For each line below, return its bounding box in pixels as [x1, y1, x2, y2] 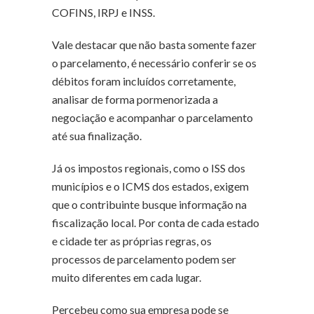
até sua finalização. [52, 128, 142, 142]
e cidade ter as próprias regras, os [52, 233, 212, 247]
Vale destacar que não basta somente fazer [52, 37, 257, 51]
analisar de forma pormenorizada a [52, 92, 218, 106]
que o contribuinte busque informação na [52, 197, 247, 211]
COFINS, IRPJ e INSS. [52, 5, 155, 19]
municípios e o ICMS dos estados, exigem [52, 179, 249, 193]
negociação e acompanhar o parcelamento [52, 110, 253, 124]
